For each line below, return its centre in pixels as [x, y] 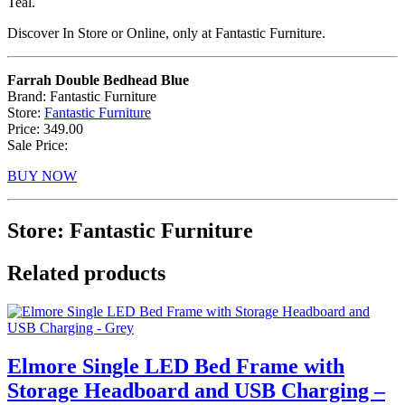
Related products [86, 273]
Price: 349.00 [45, 128]
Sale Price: [38, 145]
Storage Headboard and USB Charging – [196, 390]
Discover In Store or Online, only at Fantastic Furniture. [166, 33]
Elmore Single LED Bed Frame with [176, 366]
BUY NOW [42, 175]
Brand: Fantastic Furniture [82, 96]
